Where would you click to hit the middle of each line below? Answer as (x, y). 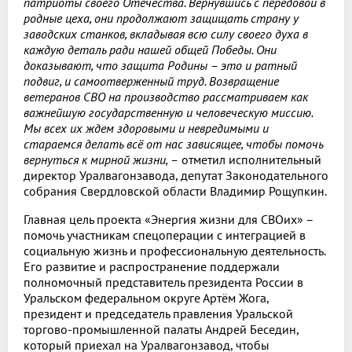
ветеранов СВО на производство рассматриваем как (166, 96)
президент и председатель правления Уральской (158, 313)
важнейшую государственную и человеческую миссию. (168, 112)
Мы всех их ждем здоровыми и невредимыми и (146, 128)
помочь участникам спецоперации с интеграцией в (165, 235)
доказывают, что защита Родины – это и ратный (160, 65)
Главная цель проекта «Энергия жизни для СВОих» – (169, 219)
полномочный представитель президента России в (163, 282)
